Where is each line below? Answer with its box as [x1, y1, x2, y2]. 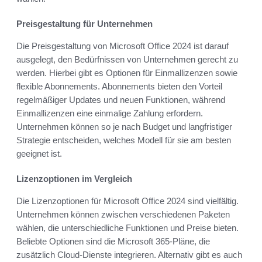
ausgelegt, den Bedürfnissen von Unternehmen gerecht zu [16, 54, 238, 65]
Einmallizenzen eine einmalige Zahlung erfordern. [16, 108, 203, 119]
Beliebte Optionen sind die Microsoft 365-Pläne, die [16, 236, 210, 247]
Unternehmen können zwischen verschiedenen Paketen [16, 209, 230, 220]
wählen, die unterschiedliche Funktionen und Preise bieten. [16, 223, 239, 233]
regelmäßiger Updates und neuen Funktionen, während [16, 95, 225, 105]
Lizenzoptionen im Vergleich [16, 174, 132, 184]
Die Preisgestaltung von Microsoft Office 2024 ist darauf [16, 41, 229, 51]
